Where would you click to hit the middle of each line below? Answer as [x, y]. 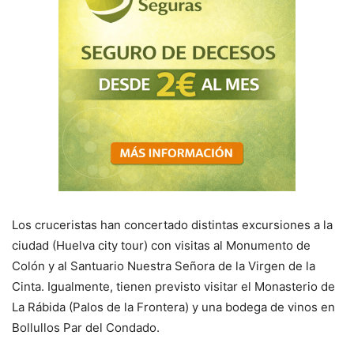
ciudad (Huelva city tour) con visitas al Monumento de [161, 245]
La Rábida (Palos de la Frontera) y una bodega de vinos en [173, 307]
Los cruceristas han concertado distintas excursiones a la [172, 225]
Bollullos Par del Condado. [86, 328]
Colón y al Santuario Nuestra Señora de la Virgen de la [164, 266]
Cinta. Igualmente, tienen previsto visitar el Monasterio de [173, 286]
